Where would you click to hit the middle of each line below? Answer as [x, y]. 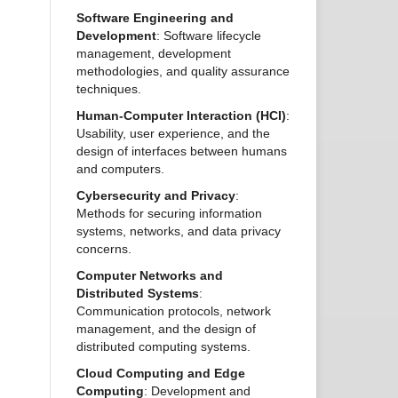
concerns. [104, 249]
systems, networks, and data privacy [179, 231]
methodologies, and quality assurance [183, 72]
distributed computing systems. [163, 347]
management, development [154, 54]
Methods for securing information [169, 214]
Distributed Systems [138, 294]
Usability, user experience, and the [173, 134]
